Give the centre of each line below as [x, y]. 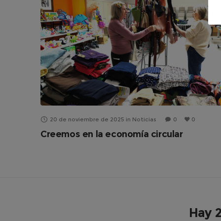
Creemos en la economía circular [112, 134]
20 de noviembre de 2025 [87, 119]
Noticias [144, 119]
